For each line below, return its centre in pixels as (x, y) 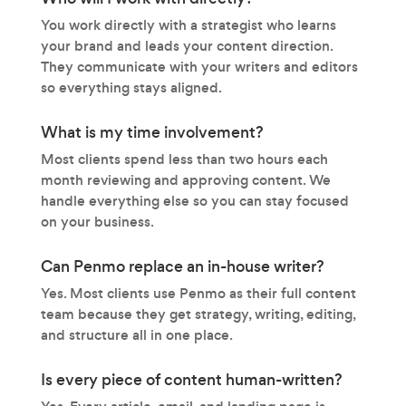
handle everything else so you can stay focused (194, 200)
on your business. (97, 221)
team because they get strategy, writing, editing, (198, 314)
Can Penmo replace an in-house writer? (182, 266)
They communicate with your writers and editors (199, 66)
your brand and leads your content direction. (186, 45)
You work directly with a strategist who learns (188, 24)
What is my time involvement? (152, 132)
